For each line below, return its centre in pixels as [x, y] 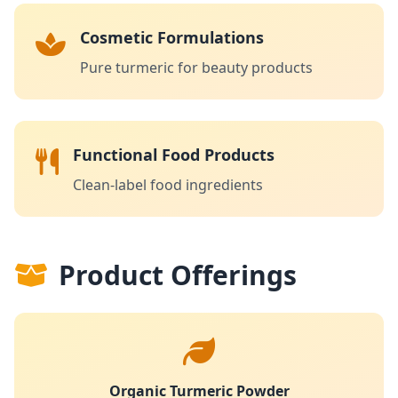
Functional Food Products [174, 155]
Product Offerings [178, 275]
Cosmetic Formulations [172, 37]
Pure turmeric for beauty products [196, 68]
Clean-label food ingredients [168, 185]
